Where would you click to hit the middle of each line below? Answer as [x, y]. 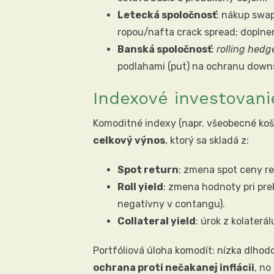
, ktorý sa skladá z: [207, 141]
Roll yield [140, 187]
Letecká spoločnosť [167, 15]
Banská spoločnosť [165, 50]
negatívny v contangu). [171, 204]
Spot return [148, 170]
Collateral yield [157, 221]
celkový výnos [129, 141]
